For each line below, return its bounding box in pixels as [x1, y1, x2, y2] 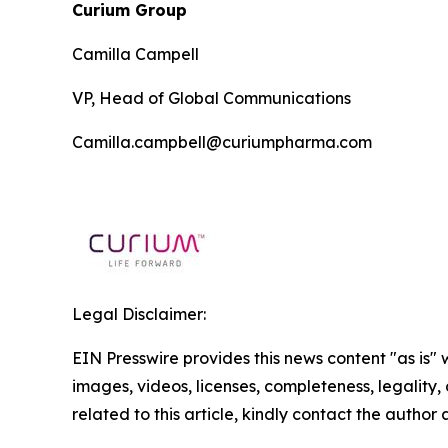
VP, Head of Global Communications [72, 87, 351, 108]
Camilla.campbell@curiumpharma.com [72, 131, 372, 152]
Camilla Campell [72, 43, 199, 64]
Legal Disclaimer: [72, 303, 206, 324]
